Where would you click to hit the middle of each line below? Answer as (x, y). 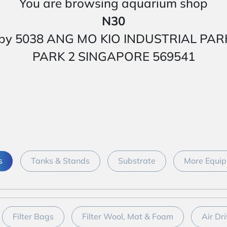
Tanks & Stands (60, 161)
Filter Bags (33, 216)
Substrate (137, 161)
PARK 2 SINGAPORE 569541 (113, 56)
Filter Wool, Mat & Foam (128, 216)
